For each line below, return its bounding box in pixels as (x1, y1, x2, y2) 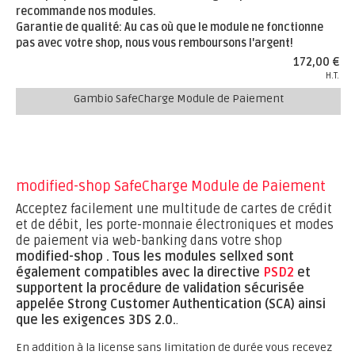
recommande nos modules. (16, 5, 156, 18)
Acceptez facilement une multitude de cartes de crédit (16, 201, 332, 217)
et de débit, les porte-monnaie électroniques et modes (16, 217, 334, 233)
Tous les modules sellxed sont (113, 249, 294, 265)
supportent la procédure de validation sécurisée (16, 281, 304, 296)
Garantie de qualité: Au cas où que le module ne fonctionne (16, 21, 323, 34)
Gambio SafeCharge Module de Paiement (73, 92, 284, 105)
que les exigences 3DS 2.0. (16, 312, 176, 328)
